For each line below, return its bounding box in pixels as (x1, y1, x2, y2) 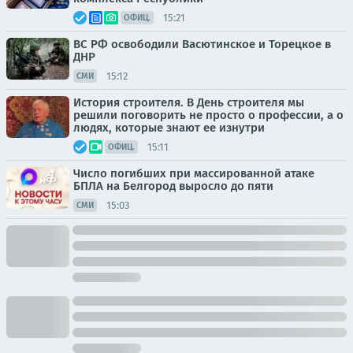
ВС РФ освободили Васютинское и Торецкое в (73, 37, 331, 51)
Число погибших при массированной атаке (73, 166, 314, 180)
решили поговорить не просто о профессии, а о (73, 108, 344, 122)
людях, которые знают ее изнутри (73, 121, 265, 135)
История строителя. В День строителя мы (73, 95, 304, 110)
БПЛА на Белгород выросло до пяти (73, 179, 273, 193)
